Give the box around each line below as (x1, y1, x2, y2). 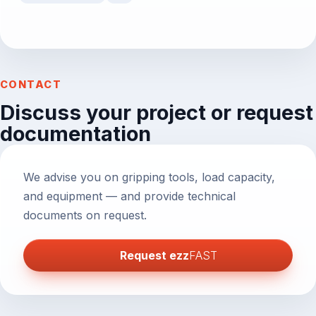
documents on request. (23, 208, 147, 223)
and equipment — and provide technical (23, 189, 236, 204)
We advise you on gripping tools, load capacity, (23, 170, 275, 185)
